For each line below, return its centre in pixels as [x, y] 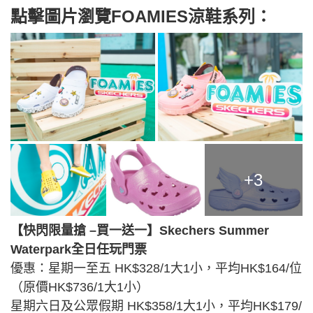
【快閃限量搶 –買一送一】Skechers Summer [140, 230]
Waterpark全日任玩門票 [80, 249]
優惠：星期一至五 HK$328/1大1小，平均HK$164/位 [156, 268]
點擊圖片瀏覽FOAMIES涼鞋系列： [141, 16]
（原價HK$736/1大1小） [81, 287]
